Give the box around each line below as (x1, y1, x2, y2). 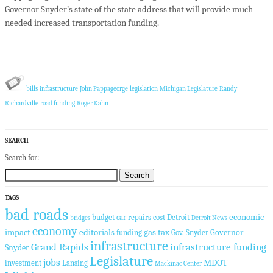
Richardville (5, 100, 38, 108)
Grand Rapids (31, 241, 88, 253)
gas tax (144, 227, 169, 238)
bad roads (5, 205, 68, 225)
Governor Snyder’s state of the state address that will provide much (5, 4, 253, 15)
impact (5, 227, 30, 238)
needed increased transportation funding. (5, 17, 159, 29)
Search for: (5, 152, 39, 162)
